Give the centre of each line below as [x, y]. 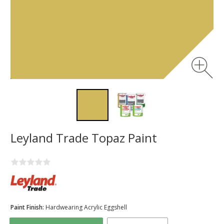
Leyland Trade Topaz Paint [84, 138]
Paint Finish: [28, 207]
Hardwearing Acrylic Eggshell [86, 207]
